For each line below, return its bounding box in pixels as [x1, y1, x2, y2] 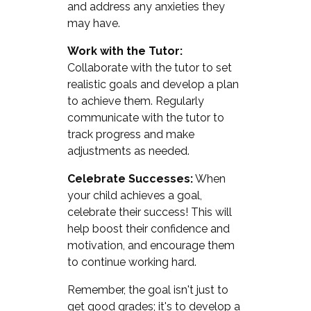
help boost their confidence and [67, 221, 230, 235]
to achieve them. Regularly [67, 94, 204, 108]
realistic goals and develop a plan [67, 77, 239, 91]
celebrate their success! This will [67, 205, 232, 219]
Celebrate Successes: [67, 171, 193, 185]
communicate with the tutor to [67, 110, 224, 124]
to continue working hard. [67, 255, 196, 269]
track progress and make [67, 127, 194, 141]
